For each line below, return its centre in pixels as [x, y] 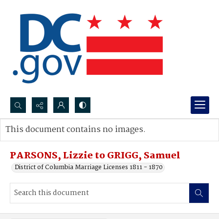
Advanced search [40, 140]
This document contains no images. [76, 130]
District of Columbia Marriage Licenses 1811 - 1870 [89, 167]
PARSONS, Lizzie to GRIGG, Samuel [95, 156]
